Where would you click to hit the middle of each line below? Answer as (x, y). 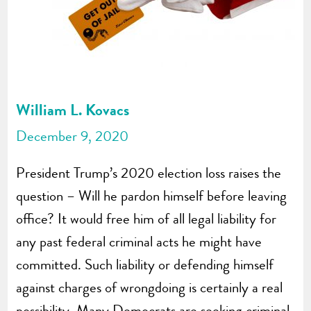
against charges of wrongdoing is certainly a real (150, 287)
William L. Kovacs (73, 109)
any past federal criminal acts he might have (139, 241)
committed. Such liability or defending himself (145, 264)
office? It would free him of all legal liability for (146, 218)
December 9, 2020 (73, 136)
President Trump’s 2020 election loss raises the (149, 173)
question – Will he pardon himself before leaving (152, 195)
